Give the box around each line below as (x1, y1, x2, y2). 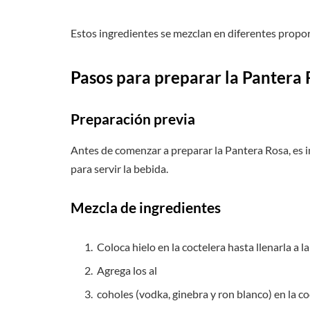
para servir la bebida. (71, 161, 168, 175)
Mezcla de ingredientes (71, 199, 221, 216)
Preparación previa (71, 111, 195, 128)
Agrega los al (97, 264, 157, 277)
